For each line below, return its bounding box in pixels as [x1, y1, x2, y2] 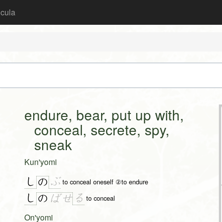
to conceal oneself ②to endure [62, 176, 149, 186]
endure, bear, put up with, [24, 105, 184, 125]
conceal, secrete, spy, [34, 119, 169, 140]
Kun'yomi [24, 156, 57, 168]
